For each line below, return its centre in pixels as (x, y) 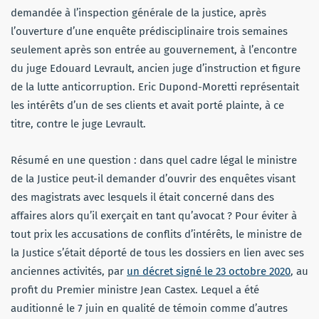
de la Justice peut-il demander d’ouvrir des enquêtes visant (153, 179)
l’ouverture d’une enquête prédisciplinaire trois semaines (149, 32)
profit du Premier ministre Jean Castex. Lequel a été (135, 290)
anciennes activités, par (69, 272)
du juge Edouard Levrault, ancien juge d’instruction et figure (156, 69)
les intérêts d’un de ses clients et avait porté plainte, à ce (147, 106)
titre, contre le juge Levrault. (78, 124)
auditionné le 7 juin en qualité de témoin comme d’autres (149, 309)
